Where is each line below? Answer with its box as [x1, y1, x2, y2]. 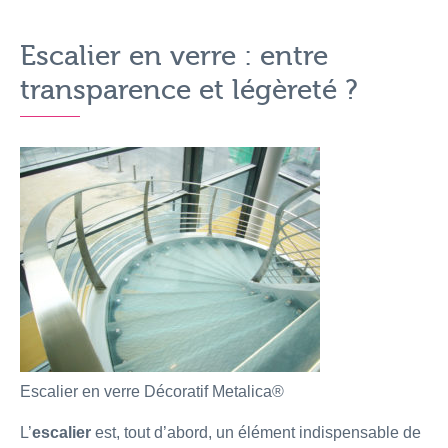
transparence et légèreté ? [20, 74, 358, 107]
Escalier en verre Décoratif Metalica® [20, 383, 284, 401]
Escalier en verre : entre [20, 40, 328, 73]
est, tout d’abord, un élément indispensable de [91, 424, 421, 442]
